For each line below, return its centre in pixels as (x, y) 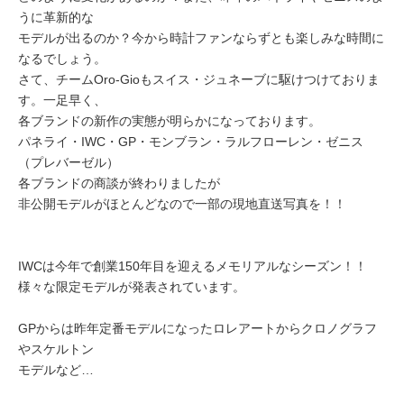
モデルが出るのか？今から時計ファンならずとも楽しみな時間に (201, 38)
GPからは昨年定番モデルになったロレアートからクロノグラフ (197, 328)
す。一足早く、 (62, 100)
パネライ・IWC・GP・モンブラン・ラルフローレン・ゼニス (191, 142)
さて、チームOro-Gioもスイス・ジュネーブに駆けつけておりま (199, 79)
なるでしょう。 (62, 59)
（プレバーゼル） (69, 162)
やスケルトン (56, 349)
